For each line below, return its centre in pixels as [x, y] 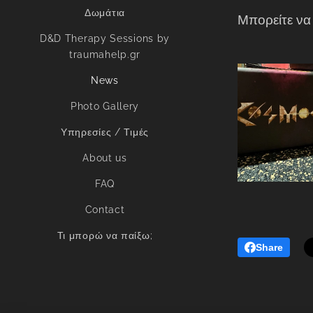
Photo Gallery [105, 106]
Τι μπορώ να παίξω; [105, 235]
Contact [105, 210]
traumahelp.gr [105, 54]
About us [105, 158]
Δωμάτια [105, 13]
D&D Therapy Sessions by [105, 38]
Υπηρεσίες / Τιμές [105, 132]
